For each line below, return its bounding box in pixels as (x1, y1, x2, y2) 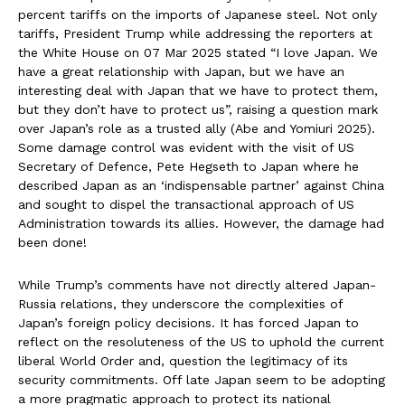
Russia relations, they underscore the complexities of (18, 297, 343, 312)
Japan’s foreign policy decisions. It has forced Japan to (18, 316, 359, 331)
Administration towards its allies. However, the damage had (18, 216, 384, 231)
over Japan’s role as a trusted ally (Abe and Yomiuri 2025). (18, 121, 375, 137)
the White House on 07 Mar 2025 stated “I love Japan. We (18, 45, 378, 61)
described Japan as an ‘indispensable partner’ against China (18, 178, 384, 193)
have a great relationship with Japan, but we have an (18, 64, 344, 80)
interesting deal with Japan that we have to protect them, (18, 83, 378, 99)
